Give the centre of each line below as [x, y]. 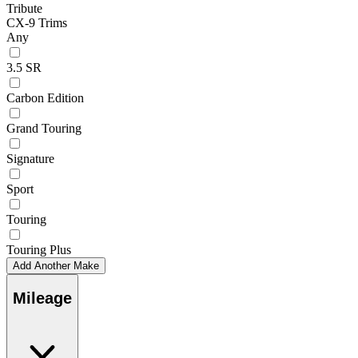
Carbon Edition [45, 97]
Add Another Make [56, 265]
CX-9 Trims [37, 22]
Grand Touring [44, 128]
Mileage [42, 298]
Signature [30, 158]
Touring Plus [39, 249]
